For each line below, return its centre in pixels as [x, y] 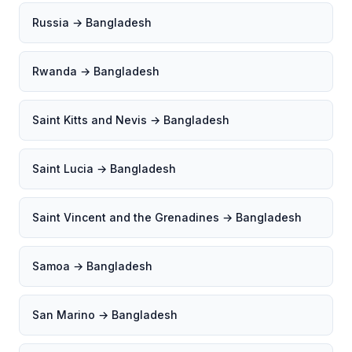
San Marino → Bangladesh [105, 315]
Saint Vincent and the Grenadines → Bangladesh [167, 217]
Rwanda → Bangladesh [96, 71]
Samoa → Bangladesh [92, 266]
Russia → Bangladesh [92, 22]
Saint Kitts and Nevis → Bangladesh [131, 120]
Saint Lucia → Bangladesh [104, 169]
